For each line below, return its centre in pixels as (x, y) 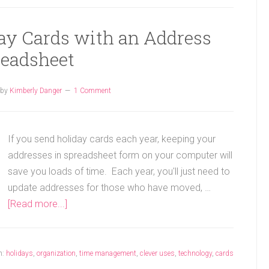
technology (195, 253)
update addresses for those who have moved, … (109, 188)
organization (56, 253)
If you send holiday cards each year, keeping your (112, 139)
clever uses (157, 253)
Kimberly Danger (36, 91)
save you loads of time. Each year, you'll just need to (119, 171)
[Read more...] (38, 204)
